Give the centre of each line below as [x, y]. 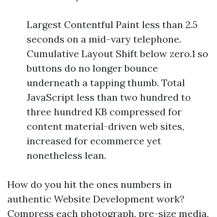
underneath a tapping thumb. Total [106, 83]
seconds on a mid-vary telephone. [104, 39]
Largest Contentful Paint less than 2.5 [112, 24]
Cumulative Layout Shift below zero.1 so [117, 54]
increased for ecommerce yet [94, 141]
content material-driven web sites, [105, 126]
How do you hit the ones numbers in [90, 184]
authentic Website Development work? [96, 199]
